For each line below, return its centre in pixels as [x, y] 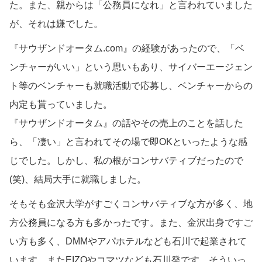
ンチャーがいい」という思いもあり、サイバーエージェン [131, 67]
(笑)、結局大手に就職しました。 [78, 179]
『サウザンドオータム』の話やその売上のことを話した [126, 123]
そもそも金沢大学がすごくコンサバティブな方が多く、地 [131, 204]
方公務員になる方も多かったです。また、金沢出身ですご [131, 222]
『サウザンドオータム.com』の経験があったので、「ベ [127, 48]
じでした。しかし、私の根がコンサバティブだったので [126, 160]
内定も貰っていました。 [61, 104]
